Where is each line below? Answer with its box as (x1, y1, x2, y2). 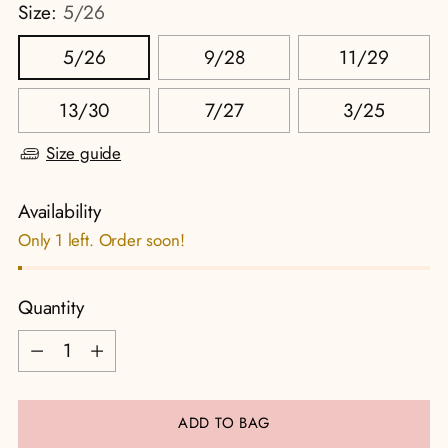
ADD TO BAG (177, 412, 271, 435)
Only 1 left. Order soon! (18, 227, 185, 252)
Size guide (46, 140, 122, 165)
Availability (18, 197, 101, 225)
